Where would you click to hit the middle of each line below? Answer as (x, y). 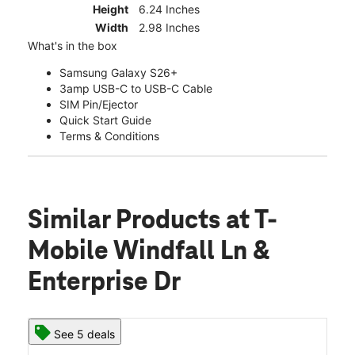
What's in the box (73, 45)
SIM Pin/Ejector (99, 104)
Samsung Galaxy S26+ (118, 72)
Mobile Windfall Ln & (149, 252)
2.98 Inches (169, 27)
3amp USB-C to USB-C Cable (136, 88)
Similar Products (127, 221)
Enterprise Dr (104, 282)
